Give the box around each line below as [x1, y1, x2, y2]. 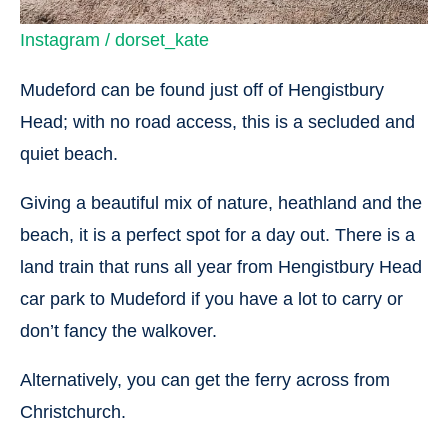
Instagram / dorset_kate [20, 29, 209, 50]
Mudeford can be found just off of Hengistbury [20, 79, 384, 100]
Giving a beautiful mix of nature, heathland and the [20, 192, 422, 213]
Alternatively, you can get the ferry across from [20, 369, 390, 390]
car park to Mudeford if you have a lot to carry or [20, 288, 403, 309]
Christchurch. [20, 401, 126, 422]
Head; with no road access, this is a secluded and [20, 111, 415, 132]
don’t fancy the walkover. [20, 320, 217, 341]
